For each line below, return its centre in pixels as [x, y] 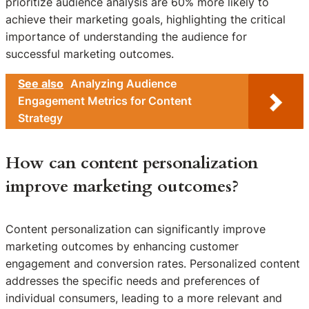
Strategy [40, 118]
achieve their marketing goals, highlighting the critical [146, 19]
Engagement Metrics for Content [105, 101]
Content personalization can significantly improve [136, 229]
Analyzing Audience [123, 84]
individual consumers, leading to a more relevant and [144, 298]
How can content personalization [132, 163]
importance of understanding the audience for [126, 36]
